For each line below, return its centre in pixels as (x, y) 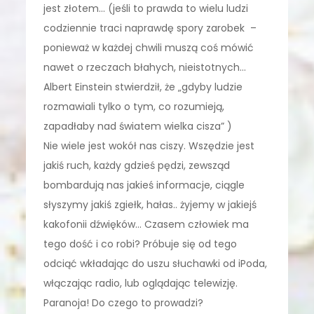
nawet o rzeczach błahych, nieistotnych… (145, 67)
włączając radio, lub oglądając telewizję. (141, 283)
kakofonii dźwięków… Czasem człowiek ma (146, 224)
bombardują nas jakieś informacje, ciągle (144, 185)
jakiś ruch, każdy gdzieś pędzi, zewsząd (137, 165)
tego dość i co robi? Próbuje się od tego (141, 244)
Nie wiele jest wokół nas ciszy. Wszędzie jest (149, 145)
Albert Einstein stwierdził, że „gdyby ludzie (143, 87)
